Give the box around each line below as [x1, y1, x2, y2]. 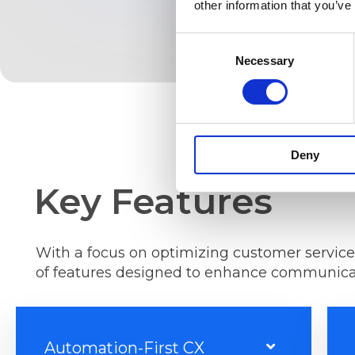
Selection [175, 54, 223, 68]
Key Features [34, 179, 273, 223]
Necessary [235, 53, 294, 67]
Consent [175, 35, 219, 49]
